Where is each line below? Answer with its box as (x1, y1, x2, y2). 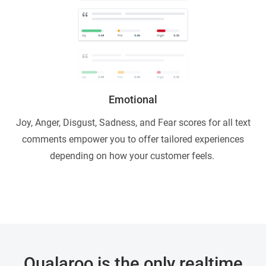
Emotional (109, 93, 157, 106)
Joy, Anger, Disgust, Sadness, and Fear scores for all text (15, 117, 251, 129)
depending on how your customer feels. (49, 150, 217, 162)
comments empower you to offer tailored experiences (22, 134, 244, 145)
